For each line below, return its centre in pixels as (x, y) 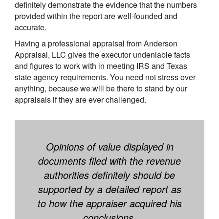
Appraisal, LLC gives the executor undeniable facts (102, 54)
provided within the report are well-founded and (96, 16)
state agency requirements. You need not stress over (105, 77)
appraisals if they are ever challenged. (80, 99)
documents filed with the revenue (109, 160)
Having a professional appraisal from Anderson (96, 43)
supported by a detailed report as (109, 189)
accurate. (31, 27)
